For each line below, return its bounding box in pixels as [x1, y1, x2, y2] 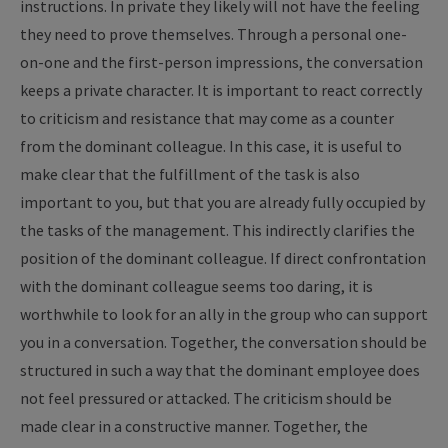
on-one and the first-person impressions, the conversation [20, 52, 423, 72]
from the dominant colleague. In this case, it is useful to [20, 136, 402, 156]
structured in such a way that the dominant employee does [20, 360, 420, 380]
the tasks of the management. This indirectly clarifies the [20, 220, 415, 240]
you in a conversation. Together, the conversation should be [20, 332, 427, 352]
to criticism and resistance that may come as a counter [20, 108, 394, 128]
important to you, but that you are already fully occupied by [20, 192, 425, 212]
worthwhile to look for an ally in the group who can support [20, 304, 428, 324]
